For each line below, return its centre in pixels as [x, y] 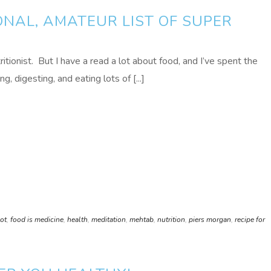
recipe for [250, 220]
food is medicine [37, 220]
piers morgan [210, 220]
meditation [109, 220]
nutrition [171, 220]
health [77, 220]
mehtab [142, 220]
